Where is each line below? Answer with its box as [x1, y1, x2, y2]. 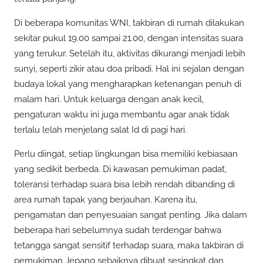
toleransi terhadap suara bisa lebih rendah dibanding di [14, 179, 235, 190]
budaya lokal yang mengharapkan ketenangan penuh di [14, 79, 241, 90]
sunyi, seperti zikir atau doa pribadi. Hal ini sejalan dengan [14, 63, 244, 75]
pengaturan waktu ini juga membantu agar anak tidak [14, 109, 230, 120]
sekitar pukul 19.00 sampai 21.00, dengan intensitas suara [14, 33, 243, 44]
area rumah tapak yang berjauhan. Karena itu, [14, 194, 197, 205]
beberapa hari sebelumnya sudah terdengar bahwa [14, 225, 221, 236]
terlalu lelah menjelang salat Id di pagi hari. [14, 124, 187, 136]
